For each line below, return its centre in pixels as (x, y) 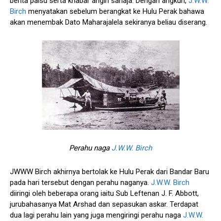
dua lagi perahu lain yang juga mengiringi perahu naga (96, 215)
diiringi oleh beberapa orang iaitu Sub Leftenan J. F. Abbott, (104, 193)
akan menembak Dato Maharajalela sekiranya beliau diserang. (109, 22)
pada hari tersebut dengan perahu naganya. (80, 182)
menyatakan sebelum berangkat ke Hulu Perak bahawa (115, 11)
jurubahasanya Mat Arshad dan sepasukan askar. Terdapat (104, 204)
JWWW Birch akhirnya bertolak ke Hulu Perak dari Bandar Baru (110, 171)
